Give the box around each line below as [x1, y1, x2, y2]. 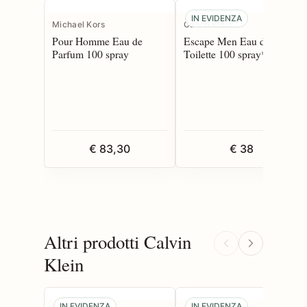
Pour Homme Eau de [52, 33, 143, 48]
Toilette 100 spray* [184, 46, 267, 61]
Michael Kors [52, 19, 106, 29]
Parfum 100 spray [52, 46, 129, 61]
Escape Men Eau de [184, 33, 270, 48]
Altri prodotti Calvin [44, 229, 191, 254]
